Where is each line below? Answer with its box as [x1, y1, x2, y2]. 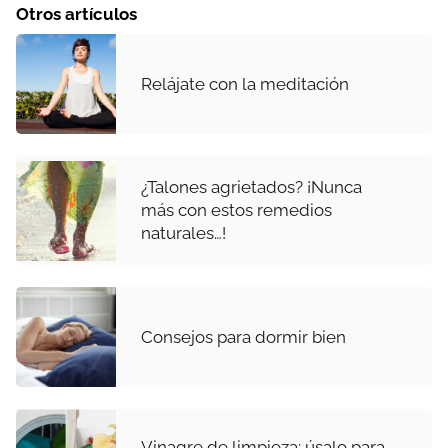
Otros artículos [16, 4, 137, 25]
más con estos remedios [141, 200, 332, 221]
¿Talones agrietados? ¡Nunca [141, 177, 362, 198]
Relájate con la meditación [141, 73, 349, 94]
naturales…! [141, 223, 226, 244]
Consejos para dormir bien [141, 326, 346, 347]
